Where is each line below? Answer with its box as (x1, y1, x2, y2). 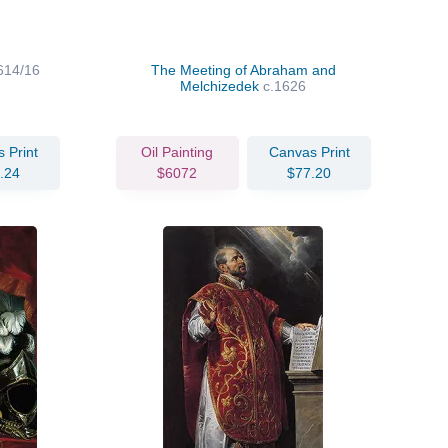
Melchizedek (180, 77, 264, 94)
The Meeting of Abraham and (150, 61, 336, 78)
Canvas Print (268, 143, 350, 160)
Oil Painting (141, 143, 214, 160)
